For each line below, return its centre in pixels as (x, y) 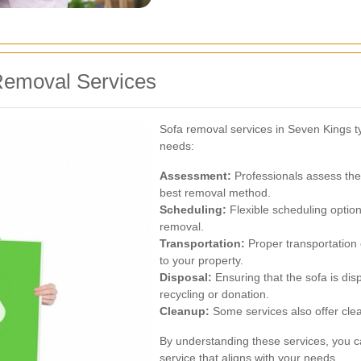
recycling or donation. (214, 294)
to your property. (201, 260)
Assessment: (195, 176)
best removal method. (215, 193)
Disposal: (186, 277)
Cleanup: (185, 311)
